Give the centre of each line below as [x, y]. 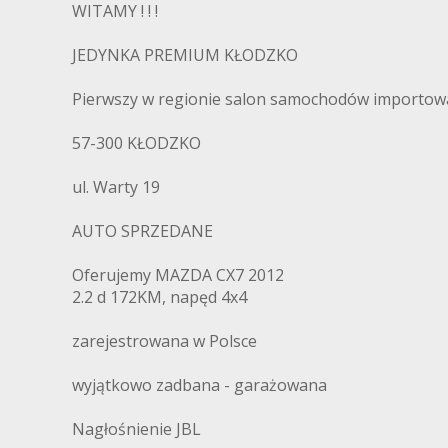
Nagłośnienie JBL [136, 429]
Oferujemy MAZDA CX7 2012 [178, 275]
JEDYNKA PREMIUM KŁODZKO [185, 55]
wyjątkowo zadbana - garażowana [199, 385]
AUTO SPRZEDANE [142, 231]
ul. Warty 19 [116, 187]
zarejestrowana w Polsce [164, 341]
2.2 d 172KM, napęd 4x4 [159, 297]
